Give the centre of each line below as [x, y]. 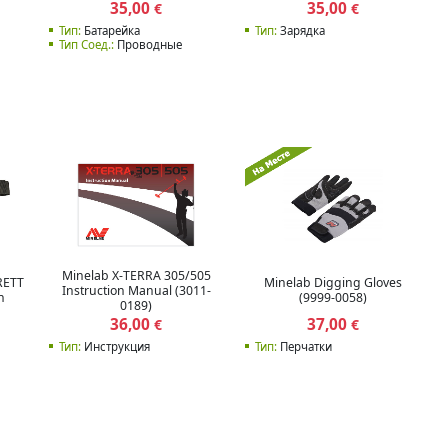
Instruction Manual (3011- [136, 290]
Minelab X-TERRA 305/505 [136, 275]
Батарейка [110, 30]
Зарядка [301, 30]
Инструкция [115, 346]
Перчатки [304, 346]
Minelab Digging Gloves [332, 283]
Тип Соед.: [86, 44]
